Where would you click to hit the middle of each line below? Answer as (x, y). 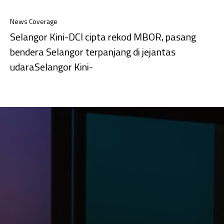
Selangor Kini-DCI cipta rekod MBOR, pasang (103, 37)
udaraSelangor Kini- (51, 67)
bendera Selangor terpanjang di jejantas (93, 52)
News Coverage (34, 21)
